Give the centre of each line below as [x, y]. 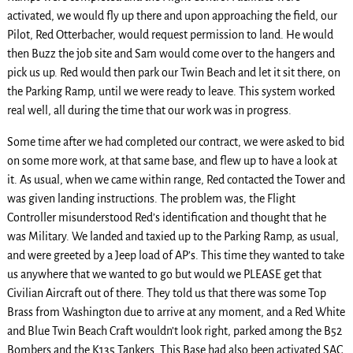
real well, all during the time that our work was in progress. [149, 110]
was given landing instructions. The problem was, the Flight [151, 198]
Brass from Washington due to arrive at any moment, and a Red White [176, 312]
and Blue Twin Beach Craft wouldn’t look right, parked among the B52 [174, 331]
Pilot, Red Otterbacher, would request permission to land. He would [170, 34]
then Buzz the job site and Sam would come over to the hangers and [171, 53]
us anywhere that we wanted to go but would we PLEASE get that [164, 274]
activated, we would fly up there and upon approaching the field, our [172, 15]
